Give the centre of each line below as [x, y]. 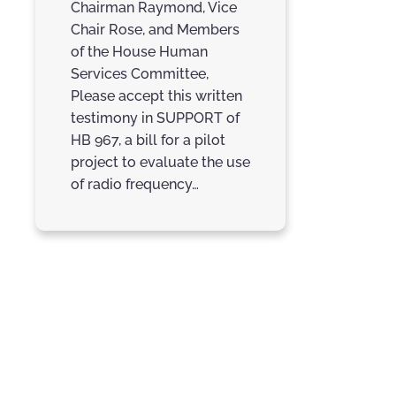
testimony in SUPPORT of [155, 118]
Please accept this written [156, 96]
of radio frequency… [135, 185]
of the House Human [139, 52]
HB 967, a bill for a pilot [148, 141]
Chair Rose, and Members [155, 30]
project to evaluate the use [160, 163]
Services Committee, [140, 74]
